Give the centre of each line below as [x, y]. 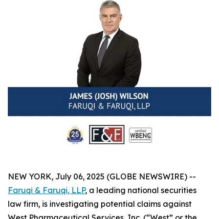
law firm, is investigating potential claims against [100, 204]
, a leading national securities [141, 190]
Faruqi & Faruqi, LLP [46, 190]
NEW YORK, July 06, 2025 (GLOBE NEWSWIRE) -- [102, 176]
